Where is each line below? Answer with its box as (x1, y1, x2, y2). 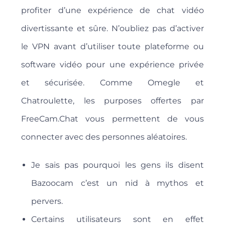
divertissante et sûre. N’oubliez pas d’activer (21, 24, 204, 34)
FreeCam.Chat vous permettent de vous (21, 114, 204, 124)
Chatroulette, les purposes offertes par (21, 96, 204, 106)
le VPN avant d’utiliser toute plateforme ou (21, 42, 204, 52)
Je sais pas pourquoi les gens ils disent (31, 160, 204, 170)
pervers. (31, 196, 63, 206)
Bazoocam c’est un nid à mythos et (31, 178, 204, 188)
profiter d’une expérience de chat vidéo (21, 6, 204, 16)
